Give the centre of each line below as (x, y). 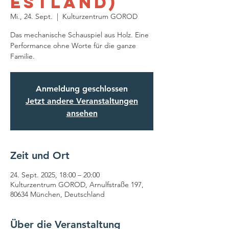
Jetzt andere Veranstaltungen (82, 101)
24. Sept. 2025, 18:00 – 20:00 (55, 175)
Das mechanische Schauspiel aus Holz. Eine (79, 35)
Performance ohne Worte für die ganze (73, 45)
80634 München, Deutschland (58, 194)
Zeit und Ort (40, 155)
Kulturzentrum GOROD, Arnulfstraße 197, (77, 185)
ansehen (82, 113)
